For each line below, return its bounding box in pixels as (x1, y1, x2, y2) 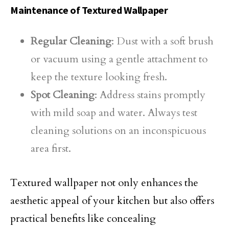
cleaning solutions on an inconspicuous (31, 124, 206, 138)
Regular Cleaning (31, 34, 111, 48)
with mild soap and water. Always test (31, 106, 197, 120)
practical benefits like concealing (10, 212, 156, 225)
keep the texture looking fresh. (31, 70, 167, 84)
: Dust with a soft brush (111, 34, 213, 48)
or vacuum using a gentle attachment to (31, 52, 208, 66)
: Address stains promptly (95, 88, 205, 102)
